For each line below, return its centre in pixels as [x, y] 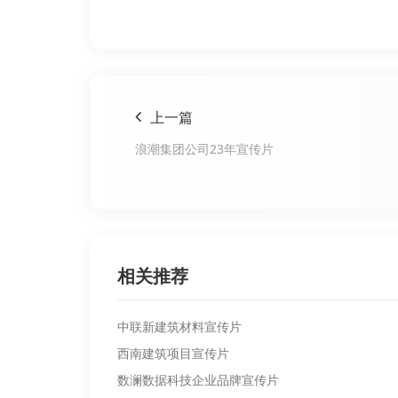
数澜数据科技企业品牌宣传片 [198, 380]
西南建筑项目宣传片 [173, 354]
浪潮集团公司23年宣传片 [204, 149]
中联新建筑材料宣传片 [179, 327]
